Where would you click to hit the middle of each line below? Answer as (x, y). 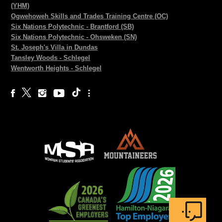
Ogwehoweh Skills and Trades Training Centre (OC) (89, 16)
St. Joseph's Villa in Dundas (54, 48)
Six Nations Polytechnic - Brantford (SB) (72, 27)
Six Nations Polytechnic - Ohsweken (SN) (74, 37)
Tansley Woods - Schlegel (50, 58)
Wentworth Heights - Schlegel (56, 68)
